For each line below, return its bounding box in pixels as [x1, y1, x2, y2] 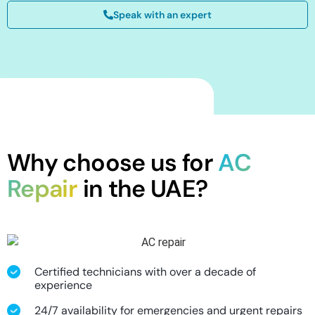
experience [34, 278, 92, 293]
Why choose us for [7, 146, 219, 179]
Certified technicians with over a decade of [34, 264, 256, 280]
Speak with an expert [113, 8, 212, 21]
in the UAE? [77, 172, 208, 205]
